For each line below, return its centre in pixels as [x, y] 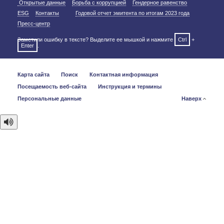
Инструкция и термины [130, 86]
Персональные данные [49, 98]
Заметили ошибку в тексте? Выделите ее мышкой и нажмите [96, 39]
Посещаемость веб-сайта [52, 86]
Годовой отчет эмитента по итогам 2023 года [132, 13]
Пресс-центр [34, 23]
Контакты [47, 13]
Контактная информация [124, 74]
